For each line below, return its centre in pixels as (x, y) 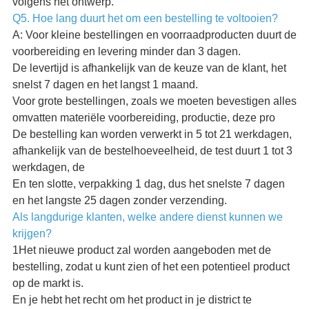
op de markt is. (48, 283)
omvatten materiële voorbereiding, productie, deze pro (143, 118)
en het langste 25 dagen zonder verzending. (119, 201)
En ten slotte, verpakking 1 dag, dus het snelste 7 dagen (148, 184)
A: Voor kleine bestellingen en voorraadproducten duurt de (154, 35)
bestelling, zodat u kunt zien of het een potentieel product (151, 267)
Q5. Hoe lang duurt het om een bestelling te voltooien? (145, 19)
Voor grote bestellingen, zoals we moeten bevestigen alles (154, 101)
